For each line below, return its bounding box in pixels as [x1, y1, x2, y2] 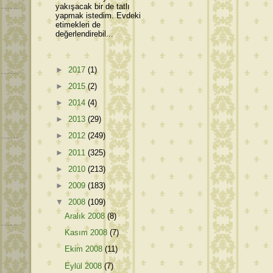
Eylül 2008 [65, 261, 105, 271]
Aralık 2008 [65, 211, 108, 221]
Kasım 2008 [65, 228, 110, 238]
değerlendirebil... [55, 29, 113, 39]
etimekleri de [55, 20, 101, 30]
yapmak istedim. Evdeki [55, 11, 141, 21]
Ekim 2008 [65, 244, 105, 254]
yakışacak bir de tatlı [55, 2, 130, 12]
